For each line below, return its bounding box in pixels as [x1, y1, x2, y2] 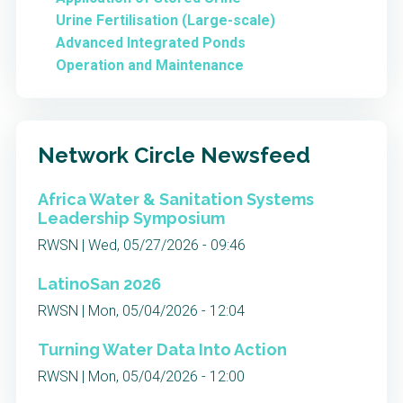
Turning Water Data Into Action [38, 340, 287, 360]
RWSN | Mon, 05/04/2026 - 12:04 [38, 302, 245, 320]
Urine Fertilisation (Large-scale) [56, 12, 275, 30]
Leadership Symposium [38, 209, 225, 228]
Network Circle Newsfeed [38, 142, 310, 169]
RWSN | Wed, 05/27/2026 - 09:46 [38, 237, 246, 255]
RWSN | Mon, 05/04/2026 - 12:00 [38, 368, 245, 386]
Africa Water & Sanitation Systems [38, 190, 314, 210]
